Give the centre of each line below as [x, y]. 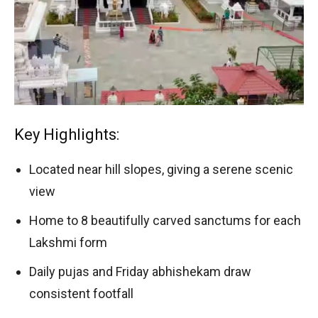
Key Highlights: [67, 134]
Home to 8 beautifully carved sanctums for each [165, 220]
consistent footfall [81, 293]
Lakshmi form [68, 242]
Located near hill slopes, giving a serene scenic [161, 169]
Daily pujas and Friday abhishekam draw [140, 271]
